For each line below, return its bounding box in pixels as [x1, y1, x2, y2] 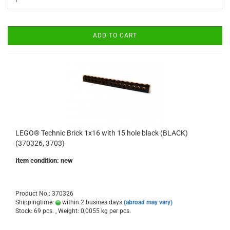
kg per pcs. [100, 207, 131, 215]
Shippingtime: [15, 199, 55, 206]
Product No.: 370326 [15, 190, 73, 197]
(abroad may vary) [124, 199, 172, 206]
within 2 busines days [61, 199, 122, 206]
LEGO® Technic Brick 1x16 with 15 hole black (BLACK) [15, 129, 188, 137]
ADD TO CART [93, 32, 137, 39]
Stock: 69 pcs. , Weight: [15, 207, 81, 215]
